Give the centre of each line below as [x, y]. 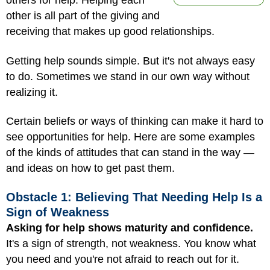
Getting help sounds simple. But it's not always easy [130, 61]
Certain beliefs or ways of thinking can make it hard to [135, 121]
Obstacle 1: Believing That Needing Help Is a [134, 197]
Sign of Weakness [58, 212]
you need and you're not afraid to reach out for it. [123, 259]
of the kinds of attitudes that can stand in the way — [130, 152]
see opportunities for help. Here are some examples [130, 137]
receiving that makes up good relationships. [110, 31]
